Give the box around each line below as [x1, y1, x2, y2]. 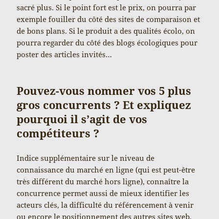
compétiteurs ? [17, 125, 100, 140]
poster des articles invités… [17, 49, 112, 59]
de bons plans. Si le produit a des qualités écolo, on [17, 25, 196, 36]
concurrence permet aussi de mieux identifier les [17, 188, 190, 198]
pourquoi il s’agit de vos [17, 111, 148, 126]
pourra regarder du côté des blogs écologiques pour [17, 37, 198, 47]
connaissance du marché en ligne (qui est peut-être [17, 164, 196, 175]
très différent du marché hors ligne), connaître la [17, 176, 189, 186]
